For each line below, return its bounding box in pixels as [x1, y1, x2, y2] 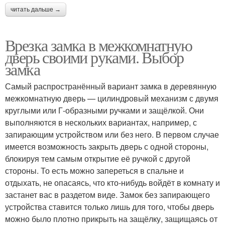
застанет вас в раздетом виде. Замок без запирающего [5, 189, 210, 200]
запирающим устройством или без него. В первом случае [5, 129, 219, 140]
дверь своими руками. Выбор [5, 46, 184, 68]
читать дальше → [11, 6, 61, 13]
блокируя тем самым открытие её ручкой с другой [5, 153, 190, 164]
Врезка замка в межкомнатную [5, 34, 192, 56]
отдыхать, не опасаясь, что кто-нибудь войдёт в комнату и [5, 177, 220, 188]
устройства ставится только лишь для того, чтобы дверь [5, 201, 214, 212]
